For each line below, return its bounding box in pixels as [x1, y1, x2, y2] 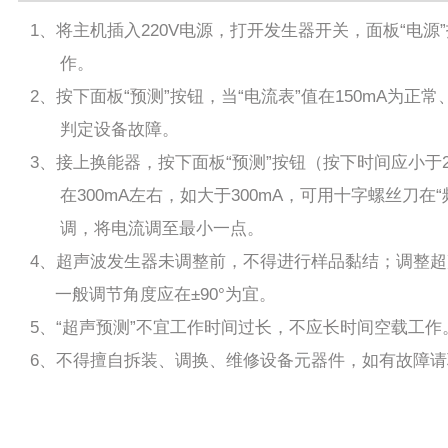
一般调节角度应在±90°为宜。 [29, 285, 276, 305]
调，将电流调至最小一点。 [29, 219, 264, 239]
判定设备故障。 [29, 120, 179, 140]
